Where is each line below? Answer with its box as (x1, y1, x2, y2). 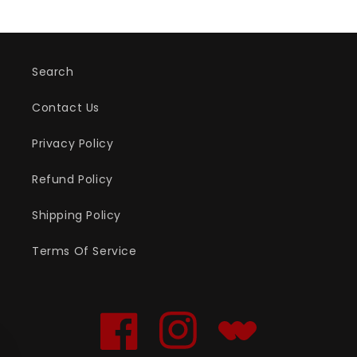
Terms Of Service (32, 243, 137, 259)
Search (32, 64, 74, 80)
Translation (218, 331, 285, 347)
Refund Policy (32, 171, 113, 187)
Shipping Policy (32, 207, 121, 223)
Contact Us (32, 100, 100, 116)
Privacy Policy (32, 135, 114, 151)
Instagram (159, 331, 221, 347)
